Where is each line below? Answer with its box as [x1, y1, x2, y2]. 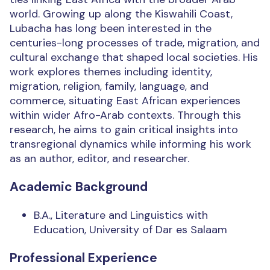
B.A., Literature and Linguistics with [34, 208, 208, 223]
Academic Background [10, 178, 148, 196]
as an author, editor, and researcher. [10, 151, 189, 166]
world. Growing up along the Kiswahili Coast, [10, 7, 233, 22]
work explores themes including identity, [10, 64, 212, 80]
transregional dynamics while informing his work [10, 137, 251, 152]
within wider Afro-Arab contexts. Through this [10, 108, 241, 123]
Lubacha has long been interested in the [10, 21, 212, 36]
